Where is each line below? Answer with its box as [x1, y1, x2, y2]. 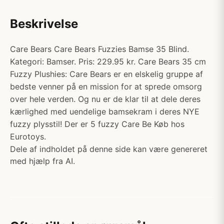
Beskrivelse [10, 16, 78, 31]
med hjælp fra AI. [10, 156, 75, 166]
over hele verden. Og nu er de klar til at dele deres [10, 94, 200, 104]
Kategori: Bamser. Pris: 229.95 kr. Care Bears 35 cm [10, 56, 206, 66]
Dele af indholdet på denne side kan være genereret [10, 144, 207, 154]
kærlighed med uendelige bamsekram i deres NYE [10, 106, 199, 116]
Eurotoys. [10, 131, 46, 141]
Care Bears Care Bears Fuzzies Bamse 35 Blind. [10, 44, 189, 54]
